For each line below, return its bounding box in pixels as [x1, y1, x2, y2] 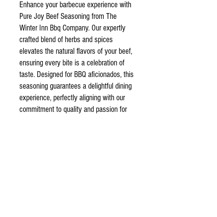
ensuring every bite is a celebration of [19, 58, 124, 67]
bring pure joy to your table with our [19, 127, 118, 137]
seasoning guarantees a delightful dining [19, 81, 132, 91]
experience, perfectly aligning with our [19, 93, 125, 102]
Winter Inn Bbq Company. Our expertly [19, 23, 125, 32]
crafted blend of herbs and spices [19, 34, 113, 44]
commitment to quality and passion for [19, 104, 127, 114]
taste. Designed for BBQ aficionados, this [19, 69, 134, 79]
